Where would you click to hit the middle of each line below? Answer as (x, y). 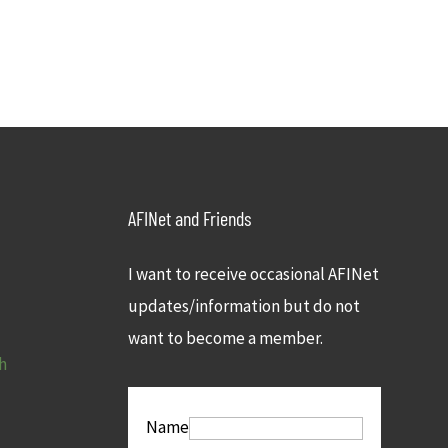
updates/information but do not (244, 305)
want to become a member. (226, 337)
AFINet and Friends (190, 217)
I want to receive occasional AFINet (254, 273)
